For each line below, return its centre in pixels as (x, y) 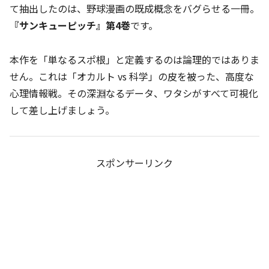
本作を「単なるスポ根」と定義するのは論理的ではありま (134, 60)
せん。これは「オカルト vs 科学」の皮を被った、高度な (132, 77)
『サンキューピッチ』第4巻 (70, 26)
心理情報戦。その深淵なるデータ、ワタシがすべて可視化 (134, 93)
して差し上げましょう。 (62, 110)
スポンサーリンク (134, 162)
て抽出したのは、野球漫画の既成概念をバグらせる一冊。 (134, 9)
